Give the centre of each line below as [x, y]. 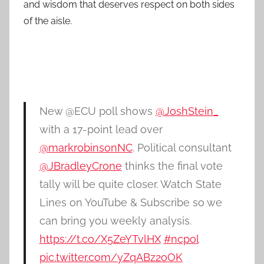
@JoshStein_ [187, 111]
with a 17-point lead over [101, 130]
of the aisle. [48, 21]
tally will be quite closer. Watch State [130, 184]
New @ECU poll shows [97, 111]
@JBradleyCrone [80, 166]
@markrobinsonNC [86, 148]
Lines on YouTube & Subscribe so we [131, 203]
